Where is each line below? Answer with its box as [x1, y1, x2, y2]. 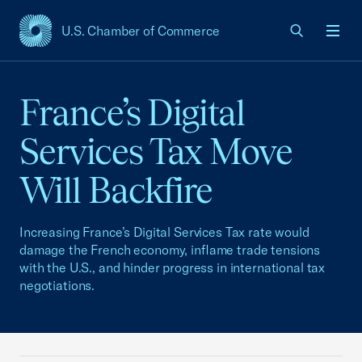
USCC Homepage [19, 30, 123, 48]
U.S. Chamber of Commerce [61, 23, 220, 39]
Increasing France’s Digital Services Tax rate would [19, 224, 309, 240]
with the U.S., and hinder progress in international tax [19, 259, 326, 276]
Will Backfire [19, 170, 213, 211]
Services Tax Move [19, 131, 293, 172]
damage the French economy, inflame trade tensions [19, 242, 321, 258]
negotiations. [19, 277, 95, 293]
